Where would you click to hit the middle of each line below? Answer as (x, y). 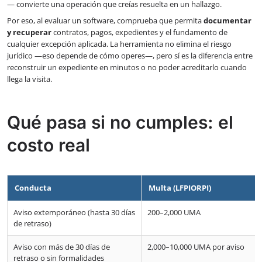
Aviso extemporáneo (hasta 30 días (74, 213)
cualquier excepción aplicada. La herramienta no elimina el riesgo (119, 44)
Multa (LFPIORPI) (180, 188)
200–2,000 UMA (174, 213)
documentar (227, 21)
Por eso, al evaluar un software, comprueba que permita (105, 21)
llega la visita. (30, 79)
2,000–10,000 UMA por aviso (196, 247)
